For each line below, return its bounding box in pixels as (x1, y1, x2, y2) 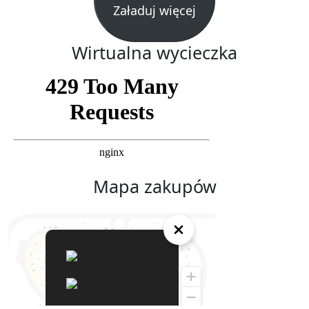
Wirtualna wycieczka (72, 40, 237, 64)
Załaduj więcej (113, 1, 196, 19)
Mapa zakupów (92, 174, 217, 198)
